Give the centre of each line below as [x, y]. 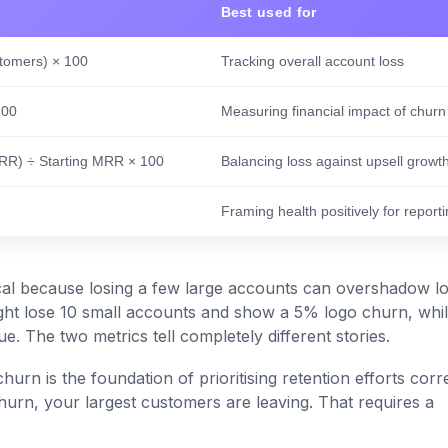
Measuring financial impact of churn [333, 111]
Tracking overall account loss [312, 61]
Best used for [268, 12]
